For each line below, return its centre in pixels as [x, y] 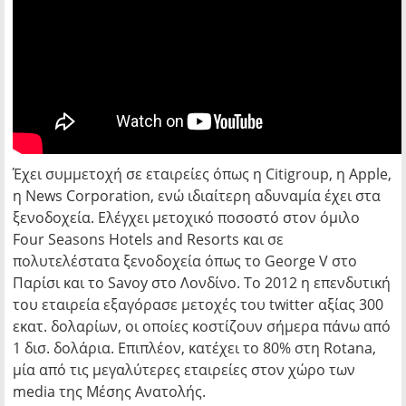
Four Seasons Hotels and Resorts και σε [148, 239]
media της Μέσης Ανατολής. [109, 391]
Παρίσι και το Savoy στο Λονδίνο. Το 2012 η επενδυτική [202, 283]
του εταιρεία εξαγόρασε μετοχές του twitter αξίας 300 [198, 304]
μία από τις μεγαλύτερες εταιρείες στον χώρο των [184, 370]
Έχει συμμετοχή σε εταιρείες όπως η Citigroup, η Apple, [202, 174]
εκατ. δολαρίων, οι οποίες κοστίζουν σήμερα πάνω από [202, 326]
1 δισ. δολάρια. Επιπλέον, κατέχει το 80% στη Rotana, [194, 348]
